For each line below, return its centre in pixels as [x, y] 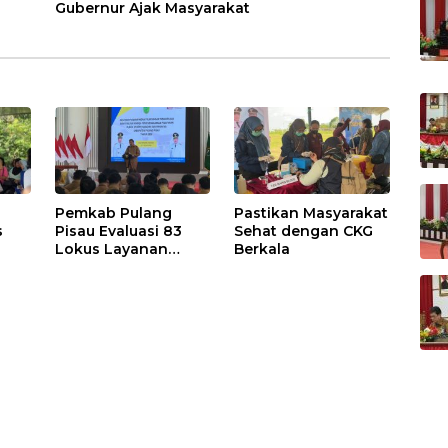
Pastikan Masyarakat [311, 213]
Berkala [262, 249]
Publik [78, 267]
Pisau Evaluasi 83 [119, 231]
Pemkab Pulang [114, 213]
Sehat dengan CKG [304, 231]
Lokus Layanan [112, 249]
